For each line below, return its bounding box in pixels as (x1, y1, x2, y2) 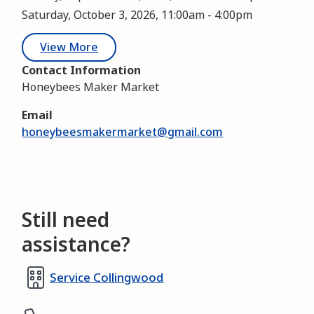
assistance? (22, 231, 131, 257)
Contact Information (22, 62, 142, 78)
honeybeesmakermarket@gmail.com (22, 124, 224, 139)
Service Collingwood (50, 269, 164, 285)
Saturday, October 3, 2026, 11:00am (22, 7, 205, 22)
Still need (22, 206, 110, 233)
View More (40, 39, 99, 55)
